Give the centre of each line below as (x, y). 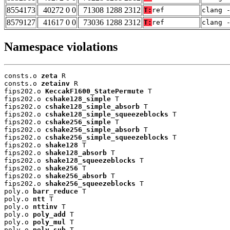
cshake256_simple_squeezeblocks (107, 138)
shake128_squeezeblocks (90, 161)
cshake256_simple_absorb (92, 130)
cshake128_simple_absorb (92, 107)
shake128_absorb (76, 153)
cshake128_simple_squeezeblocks (107, 114)
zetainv (55, 84)
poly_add (49, 215)
